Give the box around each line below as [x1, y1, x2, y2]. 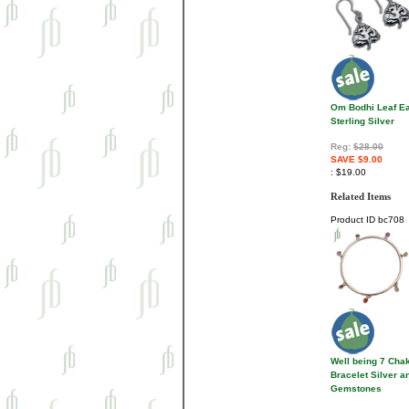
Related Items [330, 190, 391, 202]
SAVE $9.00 [330, 153, 383, 164]
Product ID [330, 214, 375, 225]
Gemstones [330, 383, 382, 393]
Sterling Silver [330, 115, 394, 126]
